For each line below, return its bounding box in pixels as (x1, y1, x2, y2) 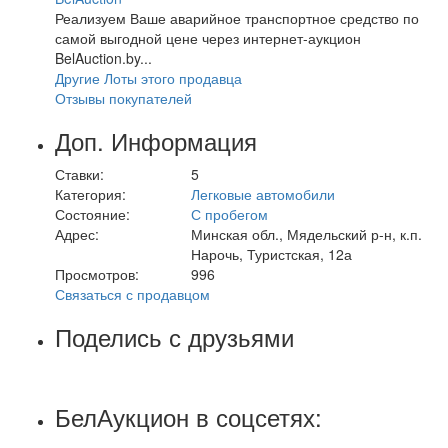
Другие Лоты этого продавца (55, 67, 242, 88)
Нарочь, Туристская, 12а (190, 243, 352, 264)
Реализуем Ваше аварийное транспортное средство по (55, 7, 419, 28)
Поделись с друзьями (55, 318, 294, 354)
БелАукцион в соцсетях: (55, 398, 322, 434)
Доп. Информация (55, 122, 257, 158)
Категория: (55, 183, 126, 204)
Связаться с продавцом (55, 283, 210, 304)
